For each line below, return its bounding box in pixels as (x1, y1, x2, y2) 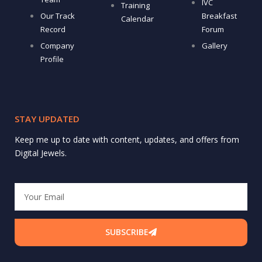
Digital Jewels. (15, 147, 67, 159)
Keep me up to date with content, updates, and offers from (15, 134, 239, 146)
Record (40, 24, 65, 35)
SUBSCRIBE (105, 226, 149, 238)
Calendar (120, 13, 154, 25)
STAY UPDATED (15, 113, 80, 125)
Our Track (40, 11, 75, 22)
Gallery (201, 40, 227, 51)
